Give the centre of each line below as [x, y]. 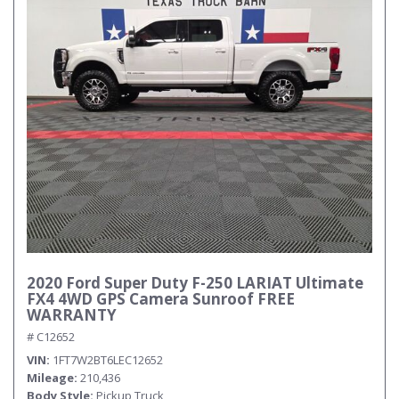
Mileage [50, 378]
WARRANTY [72, 315]
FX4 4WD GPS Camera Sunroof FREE [161, 299]
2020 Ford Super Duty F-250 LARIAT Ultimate [195, 283]
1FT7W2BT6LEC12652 [108, 360]
